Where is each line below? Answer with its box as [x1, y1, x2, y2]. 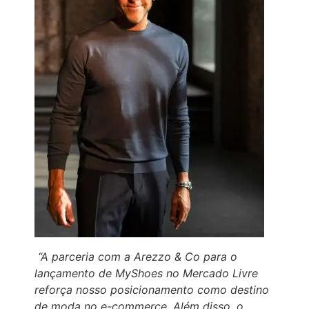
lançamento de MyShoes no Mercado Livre [34, 266, 258, 281]
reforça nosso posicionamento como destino [34, 283, 269, 297]
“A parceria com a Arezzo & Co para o [38, 250, 237, 264]
